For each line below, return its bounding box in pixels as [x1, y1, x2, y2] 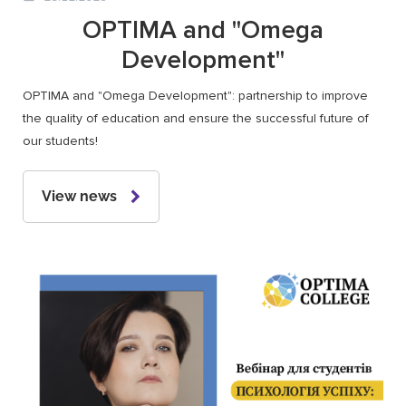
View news [42, 188, 117, 206]
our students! [23, 133, 98, 150]
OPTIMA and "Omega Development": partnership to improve [23, 88, 368, 104]
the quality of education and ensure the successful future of [23, 111, 369, 127]
